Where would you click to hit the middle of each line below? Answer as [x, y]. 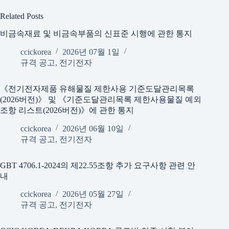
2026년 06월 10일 [93, 128]
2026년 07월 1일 [91, 52]
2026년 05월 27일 [93, 194]
